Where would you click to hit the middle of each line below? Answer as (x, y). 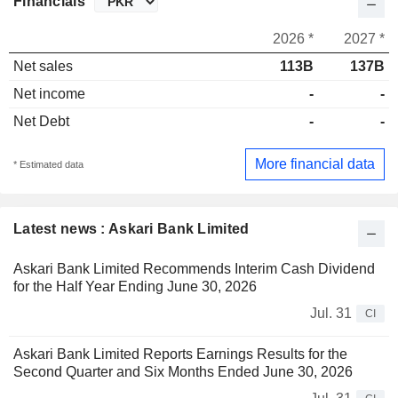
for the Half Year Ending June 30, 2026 (135, 286)
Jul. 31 (331, 313)
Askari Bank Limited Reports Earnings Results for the (180, 354)
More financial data (315, 163)
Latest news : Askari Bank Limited (131, 228)
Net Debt (41, 122)
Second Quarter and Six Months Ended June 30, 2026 (183, 371)
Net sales (43, 67)
